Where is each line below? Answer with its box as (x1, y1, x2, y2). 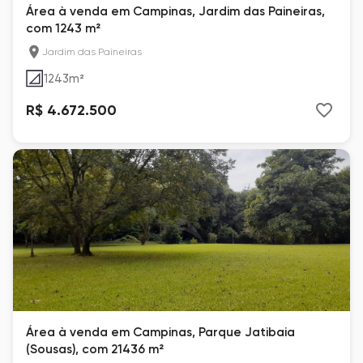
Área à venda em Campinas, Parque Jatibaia (26, 325, 295, 340)
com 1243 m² (26, 21, 100, 36)
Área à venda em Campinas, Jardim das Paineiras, (26, 4, 325, 19)
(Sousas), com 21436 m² (26, 342, 164, 357)
